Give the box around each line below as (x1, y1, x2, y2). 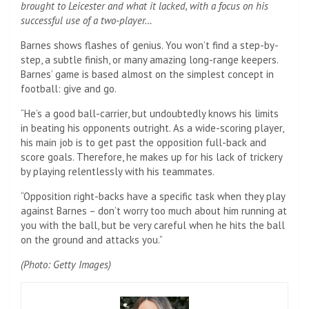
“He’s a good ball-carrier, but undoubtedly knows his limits (21, 106, 279, 120)
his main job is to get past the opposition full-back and (21, 135, 266, 149)
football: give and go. (21, 81, 117, 95)
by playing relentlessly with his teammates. (21, 164, 215, 178)
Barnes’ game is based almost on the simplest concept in (21, 67, 274, 81)
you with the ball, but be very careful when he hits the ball (21, 218, 285, 232)
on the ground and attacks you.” (21, 232, 163, 246)
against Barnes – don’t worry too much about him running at (21, 203, 287, 217)
